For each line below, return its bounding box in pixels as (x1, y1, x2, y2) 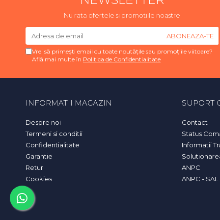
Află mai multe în (32, 55, 83, 63)
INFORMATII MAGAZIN (26, 98, 112, 108)
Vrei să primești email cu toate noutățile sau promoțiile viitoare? (32, 47, 213, 55)
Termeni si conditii (26, 129, 82, 137)
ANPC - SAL (181, 174, 218, 183)
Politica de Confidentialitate (83, 55, 161, 63)
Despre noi (26, 118, 61, 126)
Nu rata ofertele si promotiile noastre (64, 11, 181, 19)
